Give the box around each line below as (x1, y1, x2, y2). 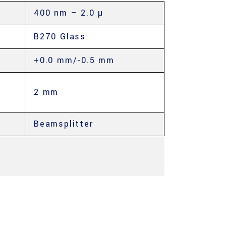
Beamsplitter (34, 118, 93, 130)
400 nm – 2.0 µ (34, 7, 104, 19)
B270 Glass (34, 31, 86, 42)
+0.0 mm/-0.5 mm (34, 54, 115, 66)
